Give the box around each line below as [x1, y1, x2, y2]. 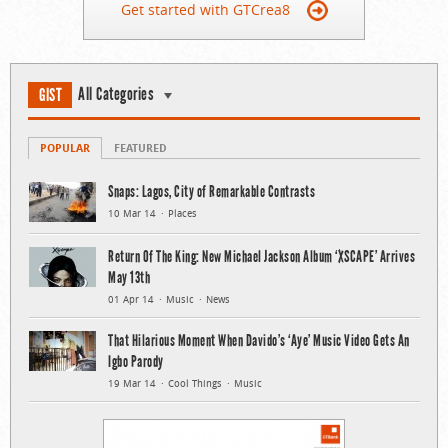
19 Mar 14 [108, 377, 156, 391]
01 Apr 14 [108, 293, 154, 307]
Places [168, 207, 197, 221]
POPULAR [40, 140, 90, 156]
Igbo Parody [108, 352, 164, 372]
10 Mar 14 [108, 207, 156, 221]
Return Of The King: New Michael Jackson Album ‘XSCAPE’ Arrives [108, 247, 415, 267]
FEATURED [114, 140, 167, 156]
